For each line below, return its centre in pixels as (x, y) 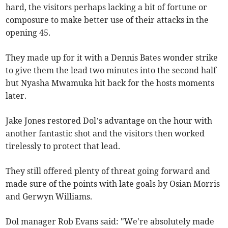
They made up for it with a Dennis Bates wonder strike (112, 58)
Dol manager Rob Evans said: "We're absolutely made (110, 222)
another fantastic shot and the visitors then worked (105, 134)
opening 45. (28, 33)
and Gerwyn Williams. (49, 197)
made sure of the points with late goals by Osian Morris (113, 184)
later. (16, 96)
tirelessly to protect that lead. (63, 146)
